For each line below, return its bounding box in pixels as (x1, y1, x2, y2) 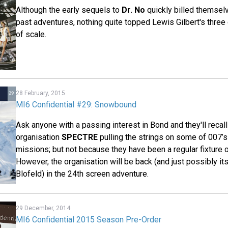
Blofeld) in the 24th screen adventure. (16, 168, 149, 179)
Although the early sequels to (16, 5, 122, 15)
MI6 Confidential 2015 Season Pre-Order (16, 214, 162, 224)
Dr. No (122, 5, 146, 15)
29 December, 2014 (16, 204, 71, 212)
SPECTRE (62, 132, 98, 142)
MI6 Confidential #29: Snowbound (16, 99, 137, 109)
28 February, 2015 (16, 89, 66, 97)
